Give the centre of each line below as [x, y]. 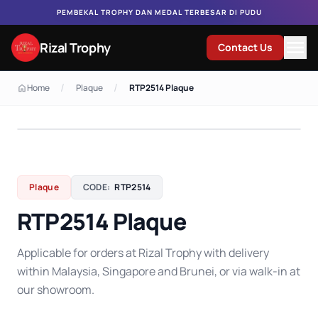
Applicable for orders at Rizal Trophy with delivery [143, 253]
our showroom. [56, 290]
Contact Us [245, 47]
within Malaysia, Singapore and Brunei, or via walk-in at [159, 271]
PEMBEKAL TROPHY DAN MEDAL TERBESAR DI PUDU [159, 12]
